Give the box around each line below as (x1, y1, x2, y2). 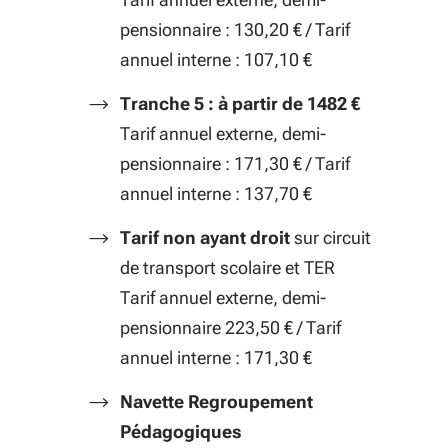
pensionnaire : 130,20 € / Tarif (120, 19, 350, 40)
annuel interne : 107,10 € (120, 49, 312, 70)
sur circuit (294, 227, 371, 248)
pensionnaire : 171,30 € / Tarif (120, 153, 350, 174)
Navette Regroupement (120, 391, 313, 412)
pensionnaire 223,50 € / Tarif (120, 317, 341, 338)
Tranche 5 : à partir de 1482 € (120, 93, 360, 114)
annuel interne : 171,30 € (120, 347, 312, 368)
